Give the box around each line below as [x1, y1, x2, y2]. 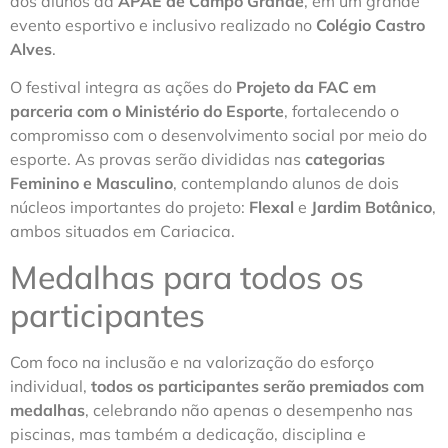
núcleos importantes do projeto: [10, 197, 249, 218]
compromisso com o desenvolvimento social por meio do [10, 125, 427, 146]
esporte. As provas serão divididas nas [10, 149, 305, 170]
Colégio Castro [316, 15, 425, 35]
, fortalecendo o [284, 101, 399, 122]
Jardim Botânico [311, 197, 432, 218]
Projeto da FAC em [236, 77, 376, 98]
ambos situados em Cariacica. [10, 221, 235, 242]
